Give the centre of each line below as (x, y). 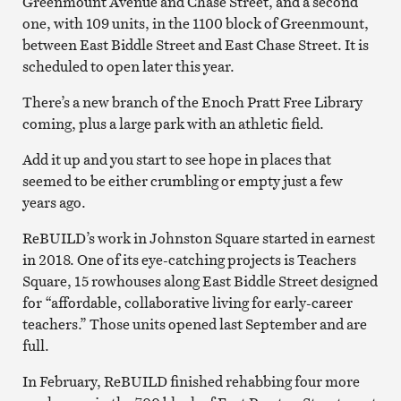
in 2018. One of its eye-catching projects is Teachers (189, 259)
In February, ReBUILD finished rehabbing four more (191, 381)
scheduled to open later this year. (128, 66)
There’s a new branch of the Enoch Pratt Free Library (192, 102)
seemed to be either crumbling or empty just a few (182, 180)
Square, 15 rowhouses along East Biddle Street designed (200, 281)
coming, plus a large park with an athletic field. (173, 123)
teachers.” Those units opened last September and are (194, 324)
